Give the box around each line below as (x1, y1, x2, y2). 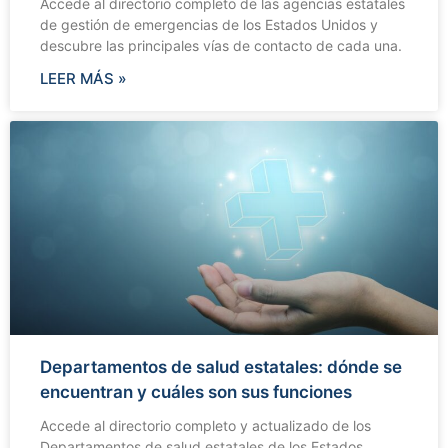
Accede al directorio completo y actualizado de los (40, 416, 371, 434)
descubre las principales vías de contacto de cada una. (40, 36, 402, 54)
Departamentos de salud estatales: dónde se (40, 356, 402, 377)
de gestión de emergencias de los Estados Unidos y (40, 15, 378, 33)
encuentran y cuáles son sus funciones (40, 381, 352, 402)
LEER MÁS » (40, 68, 127, 88)
